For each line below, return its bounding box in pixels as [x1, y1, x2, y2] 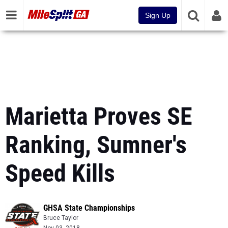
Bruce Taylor [43, 214, 78, 221]
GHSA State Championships [43, 203, 135, 213]
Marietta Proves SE [5, 102, 192, 131]
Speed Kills [5, 159, 115, 188]
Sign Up [145, 11, 170, 19]
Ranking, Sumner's [5, 130, 187, 159]
